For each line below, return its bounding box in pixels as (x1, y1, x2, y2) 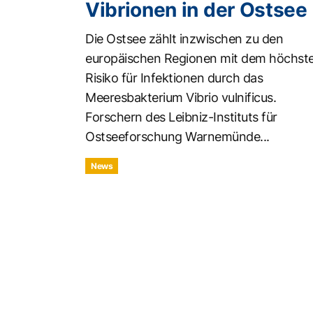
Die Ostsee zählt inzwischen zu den (85, 31, 283, 47)
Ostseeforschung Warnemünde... (85, 129, 270, 145)
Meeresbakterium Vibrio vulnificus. (85, 90, 276, 105)
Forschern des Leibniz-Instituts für (85, 110, 277, 125)
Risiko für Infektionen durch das (85, 71, 263, 86)
